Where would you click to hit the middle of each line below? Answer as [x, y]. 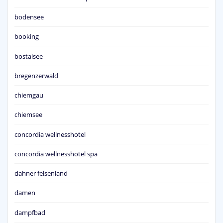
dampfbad [30, 212]
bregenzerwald [36, 75]
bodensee [29, 17]
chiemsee [28, 115]
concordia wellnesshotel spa [56, 154]
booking [27, 37]
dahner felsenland [41, 173]
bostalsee [29, 56]
